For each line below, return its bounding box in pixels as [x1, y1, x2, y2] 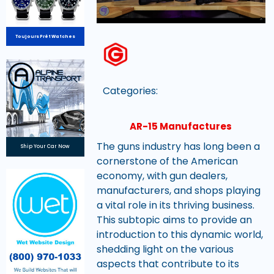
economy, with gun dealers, [96, 168, 228, 183]
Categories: [102, 84, 158, 98]
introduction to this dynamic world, [96, 227, 263, 242]
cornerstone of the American [96, 154, 238, 168]
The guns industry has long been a [96, 139, 260, 154]
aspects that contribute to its [96, 256, 239, 271]
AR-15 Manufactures [130, 119, 232, 133]
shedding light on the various [96, 242, 234, 256]
